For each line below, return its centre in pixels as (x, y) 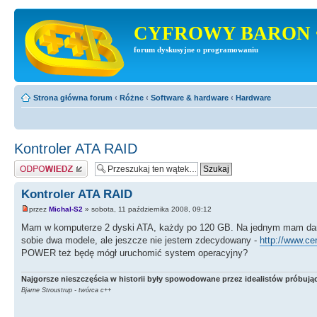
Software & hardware (190, 98)
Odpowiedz (34, 164)
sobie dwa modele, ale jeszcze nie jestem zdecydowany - (140, 241)
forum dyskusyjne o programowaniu (196, 50)
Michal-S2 (66, 209)
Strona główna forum (73, 98)
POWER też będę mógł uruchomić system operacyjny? (134, 253)
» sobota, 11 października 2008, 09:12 (147, 209)
